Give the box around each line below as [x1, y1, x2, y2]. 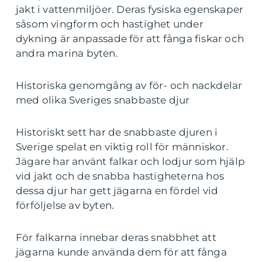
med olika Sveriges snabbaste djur [16, 94, 190, 106]
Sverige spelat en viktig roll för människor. [16, 141, 229, 153]
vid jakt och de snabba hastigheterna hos [16, 170, 225, 182]
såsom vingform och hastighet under [16, 18, 204, 30]
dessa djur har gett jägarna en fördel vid [16, 185, 219, 196]
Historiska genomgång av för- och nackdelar [16, 80, 243, 91]
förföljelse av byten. [16, 199, 115, 211]
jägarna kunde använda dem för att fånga [16, 246, 227, 258]
